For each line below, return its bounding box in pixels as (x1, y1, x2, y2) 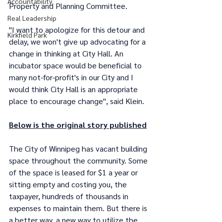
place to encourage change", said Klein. (9, 96, 144, 106)
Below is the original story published (9, 119, 147, 130)
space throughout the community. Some (9, 155, 150, 166)
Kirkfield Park (7, 30, 47, 39)
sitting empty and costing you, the (9, 179, 129, 189)
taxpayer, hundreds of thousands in (9, 191, 130, 201)
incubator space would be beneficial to (9, 60, 144, 70)
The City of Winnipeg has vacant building (9, 143, 149, 154)
